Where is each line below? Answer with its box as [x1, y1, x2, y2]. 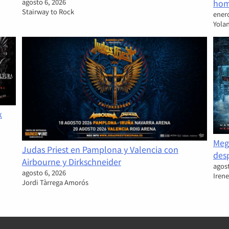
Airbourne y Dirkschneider [22, 155, 121, 168]
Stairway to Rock [22, 7, 74, 17]
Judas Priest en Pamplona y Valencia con [22, 143, 178, 156]
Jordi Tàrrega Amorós [22, 177, 88, 188]
